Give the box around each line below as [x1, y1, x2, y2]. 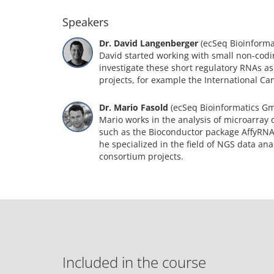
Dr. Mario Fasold [99, 102, 168, 113]
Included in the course [62, 252, 206, 272]
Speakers [62, 15, 109, 29]
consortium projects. [99, 150, 183, 162]
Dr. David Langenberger [99, 37, 198, 49]
